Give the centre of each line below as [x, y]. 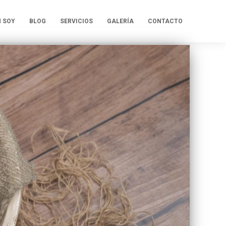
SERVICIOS [76, 21]
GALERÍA [120, 21]
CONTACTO [165, 21]
